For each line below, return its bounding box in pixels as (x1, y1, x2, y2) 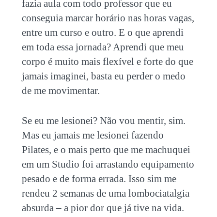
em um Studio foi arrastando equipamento (21, 158, 194, 170)
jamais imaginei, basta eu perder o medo (21, 70, 186, 82)
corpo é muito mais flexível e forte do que (21, 55, 193, 67)
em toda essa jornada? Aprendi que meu (21, 41, 184, 53)
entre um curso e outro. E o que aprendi (21, 26, 184, 38)
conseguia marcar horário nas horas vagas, (21, 12, 194, 24)
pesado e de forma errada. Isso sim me (21, 172, 176, 185)
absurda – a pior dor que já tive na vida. (21, 201, 184, 214)
